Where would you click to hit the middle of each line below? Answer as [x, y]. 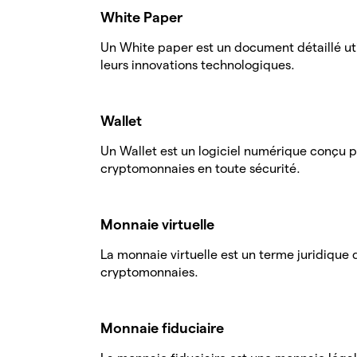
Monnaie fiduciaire [162, 328]
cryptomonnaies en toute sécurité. [200, 169]
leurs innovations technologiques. [198, 65]
